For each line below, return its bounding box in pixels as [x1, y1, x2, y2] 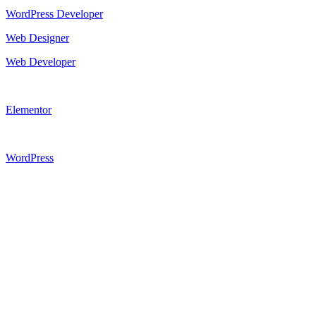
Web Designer [6, 31, 69, 44]
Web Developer [6, 55, 75, 68]
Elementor [6, 103, 51, 116]
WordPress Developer [6, 7, 103, 20]
